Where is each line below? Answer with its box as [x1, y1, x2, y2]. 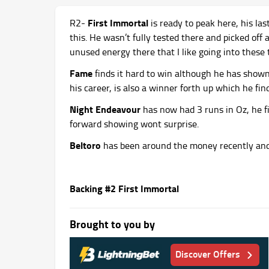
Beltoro [70, 138, 101, 152]
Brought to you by [70, 216, 155, 232]
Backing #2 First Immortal [70, 181, 179, 195]
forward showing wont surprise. [70, 116, 199, 130]
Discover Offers [175, 247, 241, 261]
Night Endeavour [70, 101, 141, 116]
